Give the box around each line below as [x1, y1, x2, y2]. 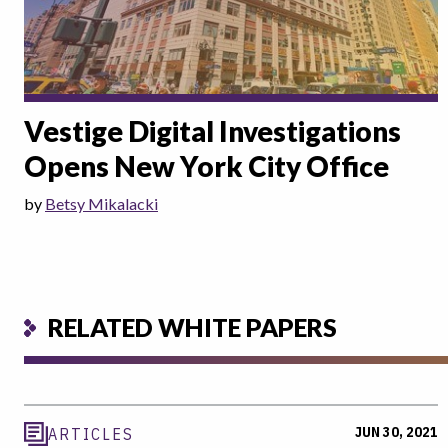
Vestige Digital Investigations [24, 113, 401, 148]
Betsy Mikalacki [45, 193, 158, 213]
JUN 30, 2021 [355, 422, 438, 441]
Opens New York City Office [24, 148, 389, 183]
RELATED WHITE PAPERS [48, 312, 337, 343]
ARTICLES [48, 423, 134, 444]
